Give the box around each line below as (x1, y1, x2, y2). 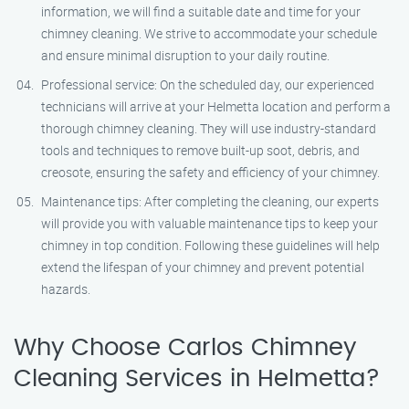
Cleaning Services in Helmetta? (14, 367, 380, 391)
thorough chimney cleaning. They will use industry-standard (41, 120, 376, 137)
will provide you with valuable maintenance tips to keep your (41, 215, 378, 232)
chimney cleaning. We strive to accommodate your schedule (41, 25, 377, 42)
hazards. (41, 280, 90, 298)
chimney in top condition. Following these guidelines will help (41, 236, 380, 254)
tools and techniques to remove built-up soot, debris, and (41, 142, 360, 159)
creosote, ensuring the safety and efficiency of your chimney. (41, 163, 380, 181)
